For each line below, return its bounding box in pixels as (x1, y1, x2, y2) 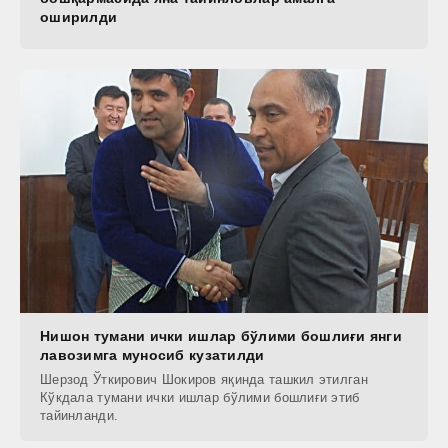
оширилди (40, 8, 118, 25)
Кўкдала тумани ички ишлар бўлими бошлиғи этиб (40, 390, 360, 406)
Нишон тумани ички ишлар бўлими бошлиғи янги (40, 328, 403, 345)
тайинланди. (40, 408, 119, 424)
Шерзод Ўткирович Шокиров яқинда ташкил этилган (40, 372, 368, 388)
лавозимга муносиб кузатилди (40, 347, 265, 364)
